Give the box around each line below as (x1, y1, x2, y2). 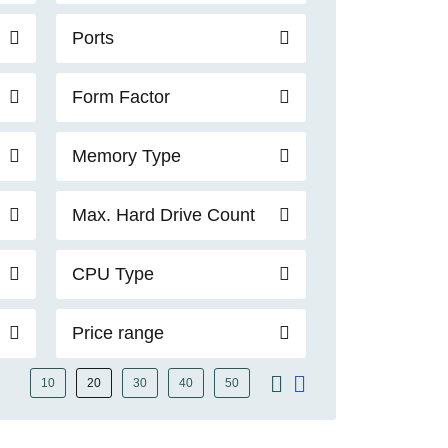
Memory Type (72, 145, 181, 166)
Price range (72, 322, 164, 343)
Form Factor (72, 86, 170, 107)
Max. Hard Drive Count (72, 204, 255, 225)
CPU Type (72, 263, 154, 284)
